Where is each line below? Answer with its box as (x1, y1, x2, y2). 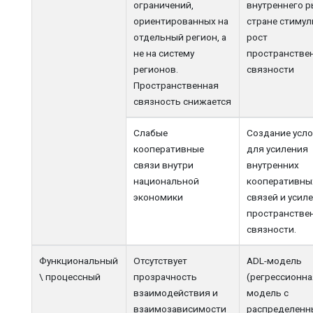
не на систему (133, 47, 195, 59)
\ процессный (39, 270, 101, 282)
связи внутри (133, 159, 194, 170)
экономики (133, 191, 184, 203)
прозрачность (133, 270, 198, 282)
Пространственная (133, 79, 219, 91)
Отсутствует (133, 254, 188, 266)
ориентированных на (133, 15, 229, 27)
